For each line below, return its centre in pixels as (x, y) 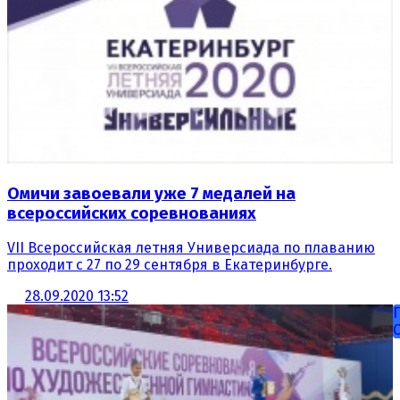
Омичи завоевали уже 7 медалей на (151, 193)
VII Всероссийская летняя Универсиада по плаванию (191, 248)
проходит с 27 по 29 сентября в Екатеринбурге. (170, 265)
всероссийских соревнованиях (132, 213)
